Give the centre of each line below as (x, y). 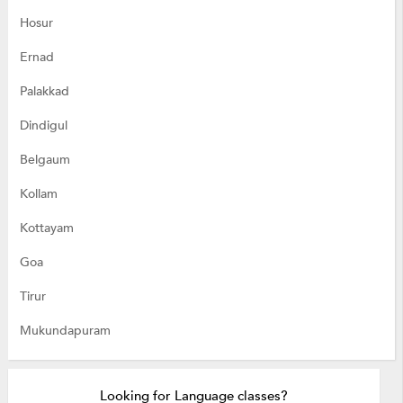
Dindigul (43, 125)
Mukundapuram (65, 330)
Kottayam (46, 228)
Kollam (38, 193)
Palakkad (44, 91)
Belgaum (45, 159)
